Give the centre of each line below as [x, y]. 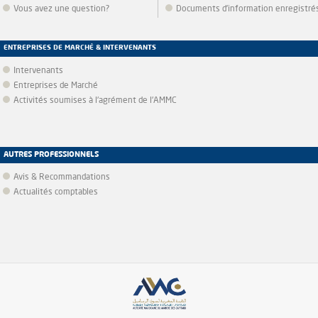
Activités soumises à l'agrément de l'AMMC [95, 101]
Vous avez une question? [61, 9]
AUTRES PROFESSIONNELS [51, 155]
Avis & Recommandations [62, 177]
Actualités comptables [56, 192]
